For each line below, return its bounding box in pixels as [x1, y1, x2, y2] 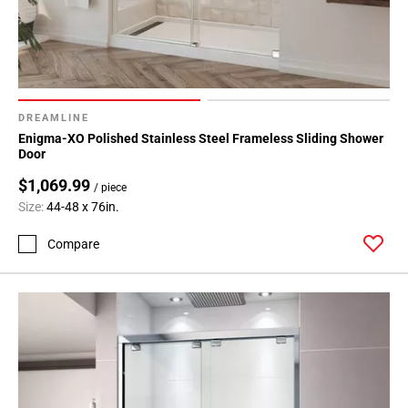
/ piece [94, 181, 127, 195]
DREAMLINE [18, 112, 89, 125]
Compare [47, 236, 99, 251]
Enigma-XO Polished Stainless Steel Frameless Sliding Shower [18, 131, 383, 147]
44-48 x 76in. [46, 199, 119, 215]
